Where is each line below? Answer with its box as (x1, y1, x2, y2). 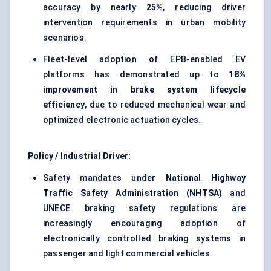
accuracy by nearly (43, 2, 146, 13)
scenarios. (43, 33, 87, 43)
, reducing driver (163, 2, 246, 13)
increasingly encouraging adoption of (43, 218, 246, 229)
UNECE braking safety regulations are (43, 203, 246, 214)
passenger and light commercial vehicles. (43, 249, 212, 259)
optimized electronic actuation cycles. (43, 115, 201, 125)
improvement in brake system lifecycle (43, 85, 246, 95)
